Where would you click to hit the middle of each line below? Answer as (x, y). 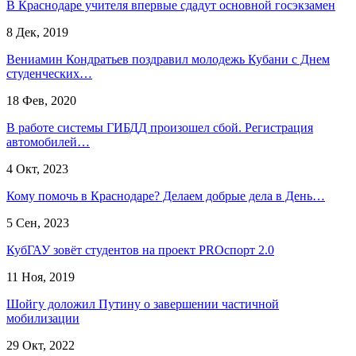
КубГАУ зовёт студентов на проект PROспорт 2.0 (140, 250)
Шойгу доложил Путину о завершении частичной (143, 304)
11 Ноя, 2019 (41, 277)
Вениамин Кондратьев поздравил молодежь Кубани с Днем (168, 59)
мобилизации (43, 318)
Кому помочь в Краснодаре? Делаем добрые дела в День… (166, 195)
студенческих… (49, 73)
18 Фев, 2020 (41, 100)
